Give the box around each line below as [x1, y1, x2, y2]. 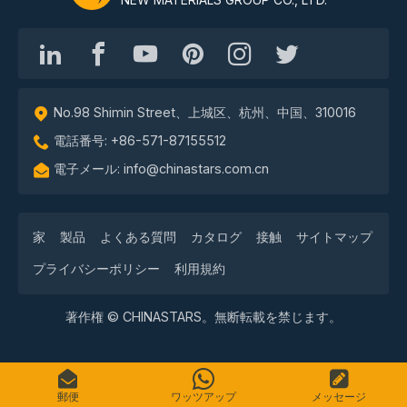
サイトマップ [296, 229, 372, 245]
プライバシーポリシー [33, 261, 160, 277]
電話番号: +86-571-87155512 [54, 133, 226, 149]
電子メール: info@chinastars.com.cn [54, 161, 269, 177]
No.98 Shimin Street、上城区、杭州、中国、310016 [54, 104, 356, 121]
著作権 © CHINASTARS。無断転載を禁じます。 [65, 309, 342, 325]
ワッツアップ [170, 390, 236, 403]
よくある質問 [100, 229, 176, 245]
